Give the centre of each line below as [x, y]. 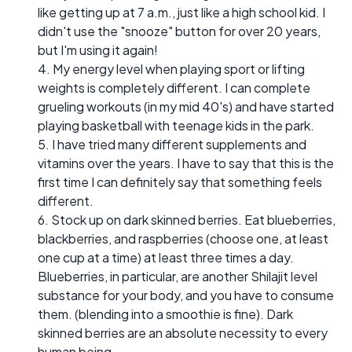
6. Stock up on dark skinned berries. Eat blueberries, [187, 219]
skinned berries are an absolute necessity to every [183, 332]
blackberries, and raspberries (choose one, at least [183, 238]
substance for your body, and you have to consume [186, 295]
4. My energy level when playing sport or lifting [171, 68]
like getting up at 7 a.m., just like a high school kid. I [181, 12]
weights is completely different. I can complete [174, 87]
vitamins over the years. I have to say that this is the [186, 163]
